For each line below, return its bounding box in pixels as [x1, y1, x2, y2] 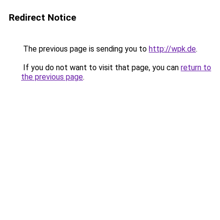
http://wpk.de [149, 44, 196, 54]
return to [181, 63, 211, 72]
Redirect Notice [9, 12, 76, 23]
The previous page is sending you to [21, 44, 149, 54]
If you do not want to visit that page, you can [21, 63, 181, 72]
